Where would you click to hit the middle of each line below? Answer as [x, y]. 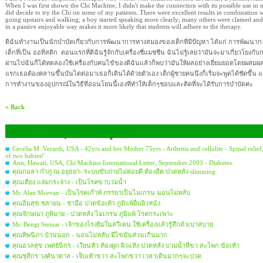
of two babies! [25, 156]
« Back [15, 107]
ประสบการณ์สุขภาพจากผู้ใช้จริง [73, 134]
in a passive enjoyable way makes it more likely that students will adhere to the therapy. [124, 26]
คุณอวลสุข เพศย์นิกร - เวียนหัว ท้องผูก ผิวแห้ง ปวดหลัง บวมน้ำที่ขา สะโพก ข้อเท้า [126, 245]
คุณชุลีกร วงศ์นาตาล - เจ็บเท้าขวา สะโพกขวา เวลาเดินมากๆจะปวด [107, 256]
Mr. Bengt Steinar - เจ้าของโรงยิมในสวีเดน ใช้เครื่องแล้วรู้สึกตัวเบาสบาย [113, 224]
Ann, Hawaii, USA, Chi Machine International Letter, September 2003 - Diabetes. [123, 163]
